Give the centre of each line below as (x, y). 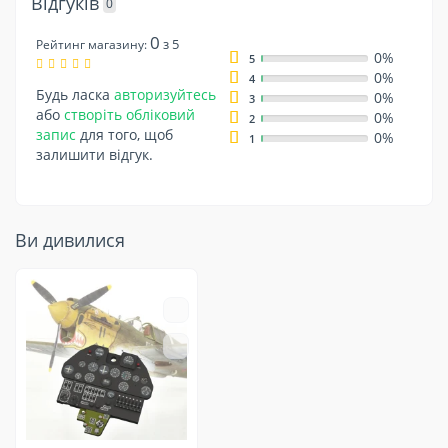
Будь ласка (75, 95)
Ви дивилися (70, 240)
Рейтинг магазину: (91, 45)
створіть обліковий (129, 115)
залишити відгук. (94, 155)
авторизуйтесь (165, 95)
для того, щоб (124, 135)
